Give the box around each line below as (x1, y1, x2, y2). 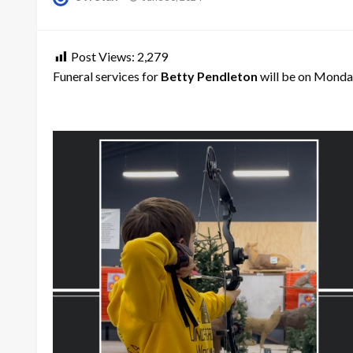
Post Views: (71, 48, 135, 64)
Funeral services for (53, 68, 161, 84)
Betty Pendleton (161, 68, 258, 84)
